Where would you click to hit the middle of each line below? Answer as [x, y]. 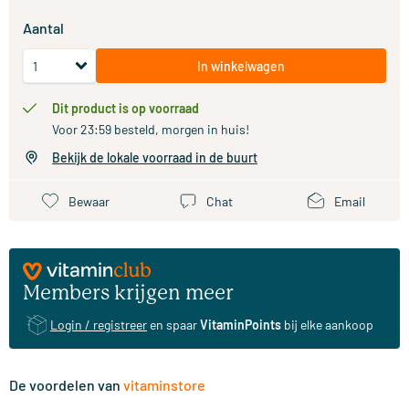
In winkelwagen [241, 66]
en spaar [173, 325]
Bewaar [89, 201]
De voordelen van [66, 385]
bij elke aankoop [327, 325]
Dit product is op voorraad [130, 108]
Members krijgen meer [128, 293]
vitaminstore [164, 385]
